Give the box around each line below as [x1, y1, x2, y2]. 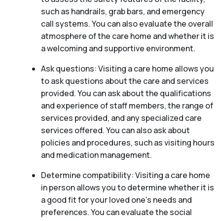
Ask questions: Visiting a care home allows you [40, 63, 214, 74]
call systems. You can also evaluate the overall [40, 18, 213, 29]
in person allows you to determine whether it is [40, 182, 214, 193]
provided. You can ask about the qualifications [40, 87, 211, 99]
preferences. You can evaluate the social [40, 206, 192, 218]
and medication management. [40, 149, 152, 160]
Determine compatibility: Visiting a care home [40, 169, 210, 181]
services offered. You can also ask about [40, 124, 190, 136]
